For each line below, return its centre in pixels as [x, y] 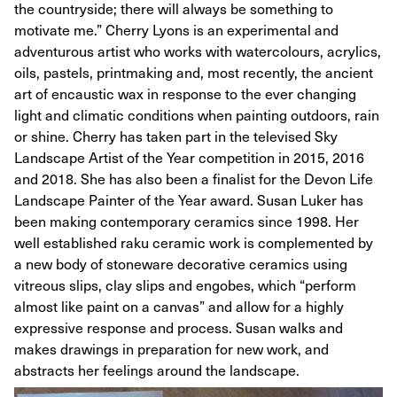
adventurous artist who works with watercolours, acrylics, [198, 51]
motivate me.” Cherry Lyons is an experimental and [176, 29]
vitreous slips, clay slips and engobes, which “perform [185, 284]
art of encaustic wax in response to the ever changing [185, 93]
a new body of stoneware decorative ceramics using [181, 263]
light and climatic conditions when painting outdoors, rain [197, 114]
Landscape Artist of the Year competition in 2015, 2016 [189, 157]
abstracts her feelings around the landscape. [157, 370]
